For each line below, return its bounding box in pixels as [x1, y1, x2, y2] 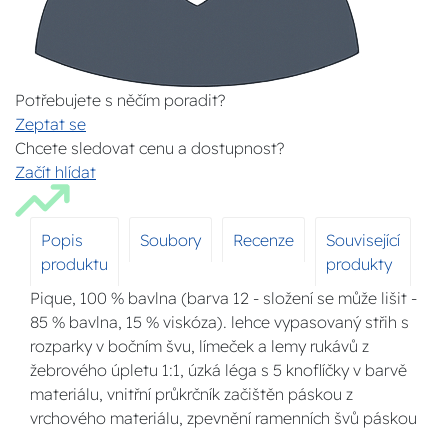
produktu [41, 254, 108, 274]
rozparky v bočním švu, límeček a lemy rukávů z [30, 336, 369, 356]
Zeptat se [15, 114, 86, 134]
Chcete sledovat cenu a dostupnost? [15, 138, 284, 158]
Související [326, 230, 400, 250]
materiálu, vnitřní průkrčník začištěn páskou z [30, 384, 353, 404]
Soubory [140, 230, 201, 250]
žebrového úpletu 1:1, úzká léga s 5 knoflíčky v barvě [30, 360, 407, 380]
